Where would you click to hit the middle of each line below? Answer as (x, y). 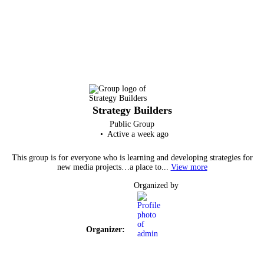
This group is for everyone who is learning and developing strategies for (132, 157)
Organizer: (105, 230)
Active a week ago (137, 134)
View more (189, 167)
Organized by (156, 185)
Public (120, 124)
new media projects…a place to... (114, 167)
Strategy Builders (132, 110)
